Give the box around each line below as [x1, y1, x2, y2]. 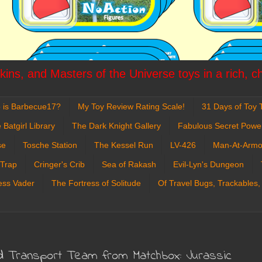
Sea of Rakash [102, 159, 156, 169]
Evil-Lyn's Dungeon [173, 159, 244, 169]
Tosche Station [23, 140, 77, 150]
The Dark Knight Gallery [72, 120, 161, 130]
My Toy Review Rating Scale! [78, 102, 185, 112]
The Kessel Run [94, 140, 153, 150]
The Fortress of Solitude [51, 178, 141, 188]
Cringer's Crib [34, 159, 85, 169]
